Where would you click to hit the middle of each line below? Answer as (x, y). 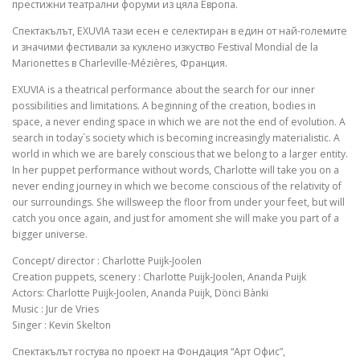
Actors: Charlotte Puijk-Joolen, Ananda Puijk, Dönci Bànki (140, 293)
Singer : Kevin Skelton (61, 325)
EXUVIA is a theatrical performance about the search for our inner (164, 90)
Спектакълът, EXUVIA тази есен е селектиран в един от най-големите (180, 31)
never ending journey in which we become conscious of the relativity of (177, 186)
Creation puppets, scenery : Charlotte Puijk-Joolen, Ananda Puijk (159, 277)
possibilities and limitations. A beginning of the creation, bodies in (164, 106)
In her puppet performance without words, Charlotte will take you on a (176, 170)
